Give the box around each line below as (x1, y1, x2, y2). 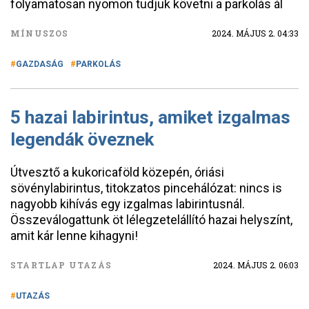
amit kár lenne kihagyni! (10, 228, 138, 243)
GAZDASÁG (16, 59, 63, 69)
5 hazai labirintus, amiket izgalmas (10, 107, 290, 128)
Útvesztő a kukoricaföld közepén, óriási (10, 165, 224, 179)
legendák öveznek (10, 129, 154, 150)
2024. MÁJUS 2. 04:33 (212, 28, 299, 39)
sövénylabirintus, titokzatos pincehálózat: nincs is (10, 181, 282, 195)
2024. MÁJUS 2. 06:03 (213, 259, 299, 270)
